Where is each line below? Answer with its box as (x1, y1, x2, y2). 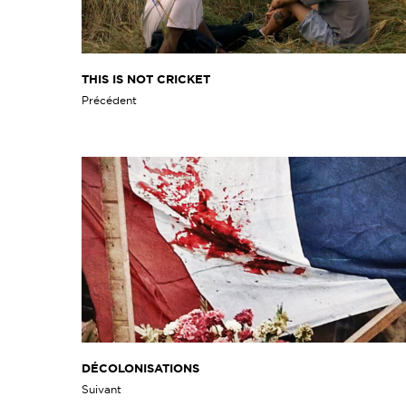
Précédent (81, 94, 137, 107)
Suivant (81, 383, 121, 396)
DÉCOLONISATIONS (81, 362, 199, 376)
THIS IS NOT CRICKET (81, 72, 210, 87)
